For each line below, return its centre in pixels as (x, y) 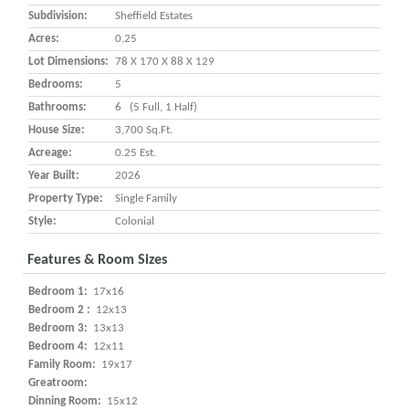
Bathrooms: (58, 107)
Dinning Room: (66, 401)
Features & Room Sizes (97, 260)
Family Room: (63, 365)
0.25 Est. (136, 153)
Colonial (135, 221)
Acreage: (50, 153)
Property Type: (66, 199)
